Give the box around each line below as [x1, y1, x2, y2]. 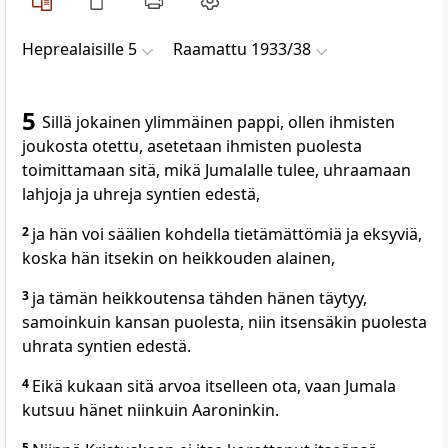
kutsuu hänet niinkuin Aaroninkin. [22, 399, 279, 422]
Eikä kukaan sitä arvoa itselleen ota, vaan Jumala [32, 375, 396, 398]
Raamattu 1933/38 [173, 38, 311, 61]
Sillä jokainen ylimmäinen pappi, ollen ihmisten [42, 111, 395, 134]
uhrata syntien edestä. [22, 335, 191, 358]
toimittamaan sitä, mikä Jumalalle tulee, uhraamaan [22, 159, 411, 182]
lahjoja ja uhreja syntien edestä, [22, 183, 260, 206]
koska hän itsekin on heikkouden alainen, [22, 247, 335, 270]
